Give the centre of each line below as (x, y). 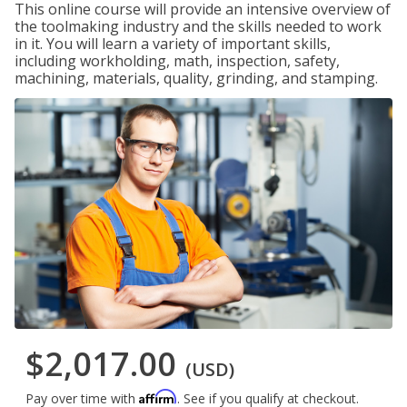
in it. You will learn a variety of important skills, (173, 44)
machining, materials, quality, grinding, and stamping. (196, 78)
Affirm (158, 397)
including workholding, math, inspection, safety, (177, 61)
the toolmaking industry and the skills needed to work (198, 26)
